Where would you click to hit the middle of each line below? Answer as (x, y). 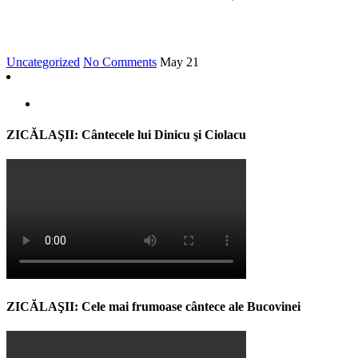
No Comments (120, 62)
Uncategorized (43, 62)
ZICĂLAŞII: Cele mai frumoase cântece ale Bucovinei (153, 306)
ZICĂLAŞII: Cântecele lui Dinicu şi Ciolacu (126, 135)
